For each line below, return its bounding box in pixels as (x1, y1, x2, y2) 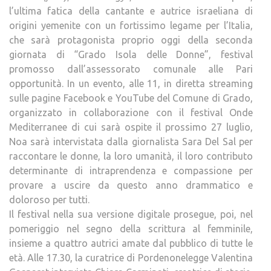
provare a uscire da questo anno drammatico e (9, 180, 253, 191)
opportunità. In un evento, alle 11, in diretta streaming (9, 78, 253, 89)
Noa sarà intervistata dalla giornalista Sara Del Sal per (9, 136, 253, 147)
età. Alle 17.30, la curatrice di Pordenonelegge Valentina (9, 252, 253, 263)
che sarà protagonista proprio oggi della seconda (9, 34, 253, 45)
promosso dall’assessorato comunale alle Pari (9, 64, 253, 74)
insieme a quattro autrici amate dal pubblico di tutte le (9, 238, 253, 249)
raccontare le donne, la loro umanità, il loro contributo (9, 151, 253, 162)
